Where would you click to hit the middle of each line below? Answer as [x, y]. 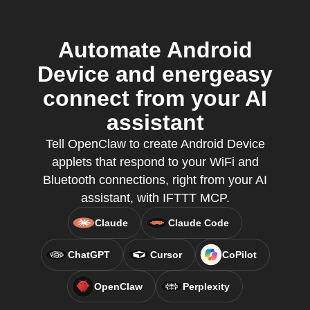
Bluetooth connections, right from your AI [155, 180]
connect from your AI [155, 98]
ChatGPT [89, 255]
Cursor [166, 255]
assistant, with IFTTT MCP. [155, 198]
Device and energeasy [155, 74]
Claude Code [199, 223]
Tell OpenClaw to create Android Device [155, 144]
